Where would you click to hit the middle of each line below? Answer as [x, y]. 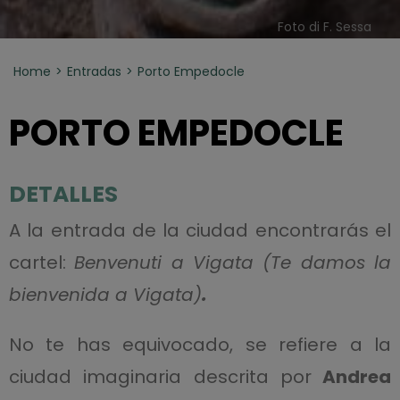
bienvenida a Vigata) [105, 294]
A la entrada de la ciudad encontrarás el [200, 230]
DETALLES [63, 194]
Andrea [351, 376]
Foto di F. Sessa [325, 26]
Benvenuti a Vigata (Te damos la [233, 262]
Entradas [94, 71]
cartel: [42, 262]
